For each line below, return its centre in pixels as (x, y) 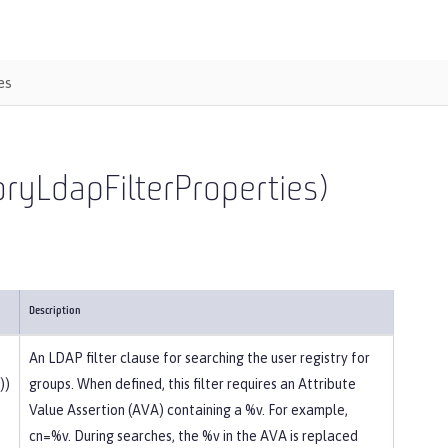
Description (55, 311)
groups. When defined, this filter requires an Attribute (192, 384)
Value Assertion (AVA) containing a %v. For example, (188, 410)
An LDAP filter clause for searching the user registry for (199, 358)
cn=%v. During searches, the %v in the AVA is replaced (193, 436)
